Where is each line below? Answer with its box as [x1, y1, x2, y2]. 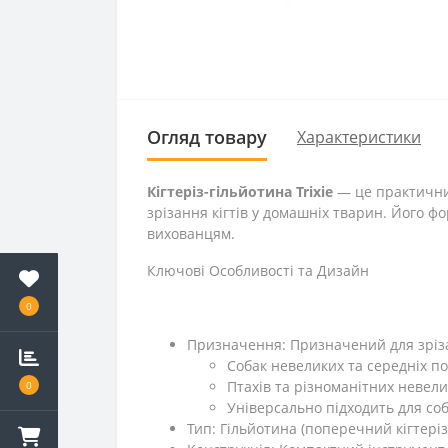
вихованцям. [147, 223, 235, 243]
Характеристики [297, 126, 421, 149]
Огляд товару [147, 124, 267, 149]
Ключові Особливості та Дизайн [147, 260, 369, 280]
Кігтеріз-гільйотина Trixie [147, 181, 337, 201]
